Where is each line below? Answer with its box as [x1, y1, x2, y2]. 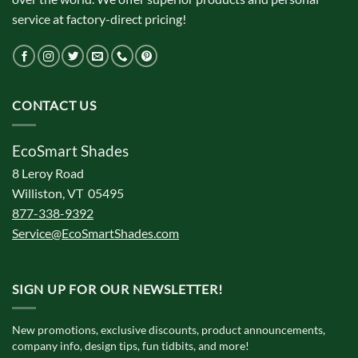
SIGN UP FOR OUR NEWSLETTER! [12, 280, 223, 296]
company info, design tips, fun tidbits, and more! [12, 339, 249, 353]
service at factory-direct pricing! [12, 10, 186, 26]
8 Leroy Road [12, 165, 84, 181]
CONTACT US [12, 97, 97, 113]
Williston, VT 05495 [12, 185, 124, 201]
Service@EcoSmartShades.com [12, 225, 179, 241]
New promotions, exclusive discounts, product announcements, [12, 323, 325, 337]
